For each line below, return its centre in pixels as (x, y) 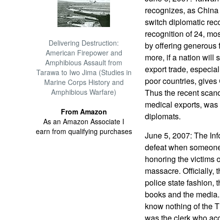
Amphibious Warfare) (84, 92)
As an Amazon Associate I (84, 121)
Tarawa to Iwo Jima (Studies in (84, 72)
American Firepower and (84, 53)
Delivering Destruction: (84, 43)
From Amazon (84, 111)
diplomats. (163, 116)
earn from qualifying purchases (84, 131)
